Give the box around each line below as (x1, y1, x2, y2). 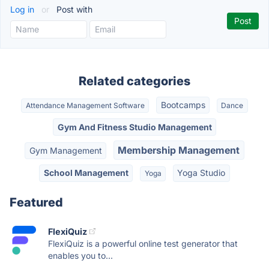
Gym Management (29, 145, 102, 156)
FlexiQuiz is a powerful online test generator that (48, 238, 238, 249)
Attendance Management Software (25, 101, 145, 110)
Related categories (79, 74, 190, 88)
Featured (10, 195, 63, 210)
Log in (10, 4, 37, 14)
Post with (54, 4, 92, 14)
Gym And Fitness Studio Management (57, 121, 212, 132)
